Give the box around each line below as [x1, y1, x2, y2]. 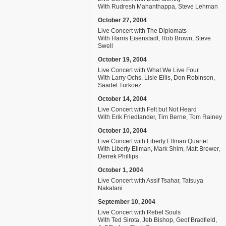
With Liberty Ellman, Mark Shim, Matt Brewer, [98, 145, 220, 152]
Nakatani [98, 185, 123, 192]
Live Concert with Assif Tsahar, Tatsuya [98, 177, 203, 184]
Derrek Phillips [98, 153, 138, 160]
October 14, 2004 [98, 95, 147, 102]
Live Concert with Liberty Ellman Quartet [98, 138, 208, 145]
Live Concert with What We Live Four [98, 67, 199, 74]
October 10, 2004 [98, 127, 147, 134]
